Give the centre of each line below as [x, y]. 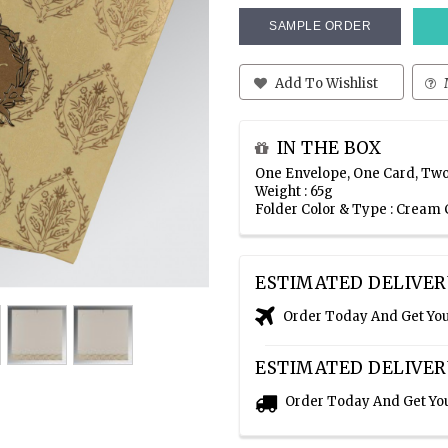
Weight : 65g [294, 192]
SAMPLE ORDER [320, 26]
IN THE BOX [329, 148]
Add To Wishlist [325, 83]
